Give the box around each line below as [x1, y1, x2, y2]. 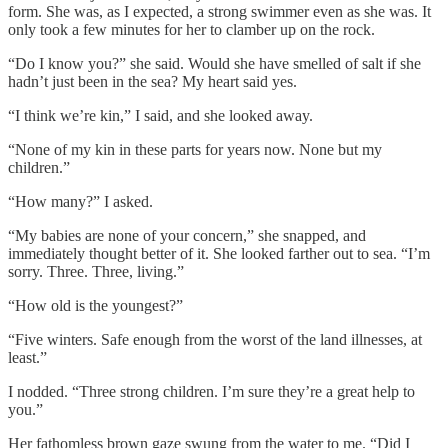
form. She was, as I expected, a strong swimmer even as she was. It [8, 2, 431, 20]
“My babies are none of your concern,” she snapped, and [8, 226, 366, 244]
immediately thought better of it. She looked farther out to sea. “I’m [8, 244, 430, 262]
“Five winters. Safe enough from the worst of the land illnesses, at [8, 330, 422, 348]
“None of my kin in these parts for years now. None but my [8, 140, 382, 158]
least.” [8, 348, 47, 366]
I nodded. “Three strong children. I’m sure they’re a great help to [8, 382, 415, 400]
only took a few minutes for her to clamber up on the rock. [8, 20, 375, 38]
